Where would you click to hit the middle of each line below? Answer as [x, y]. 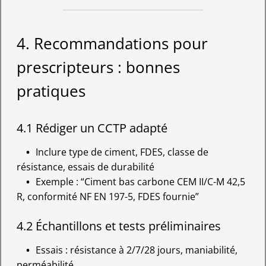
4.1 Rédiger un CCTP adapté [92, 128]
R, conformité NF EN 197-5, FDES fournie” [107, 196]
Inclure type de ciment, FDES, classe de [122, 152]
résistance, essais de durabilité [85, 167]
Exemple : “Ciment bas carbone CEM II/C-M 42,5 [140, 181]
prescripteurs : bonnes [98, 67]
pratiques [51, 91]
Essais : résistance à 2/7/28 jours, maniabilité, [136, 250]
